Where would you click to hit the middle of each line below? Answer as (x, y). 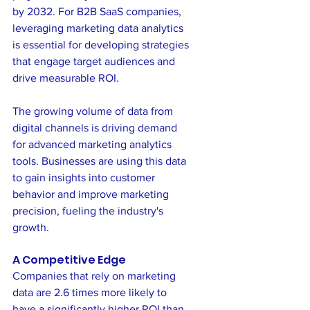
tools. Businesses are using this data (101, 161)
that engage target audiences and (95, 61)
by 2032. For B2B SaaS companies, (98, 11)
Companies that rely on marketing (95, 275)
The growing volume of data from (94, 111)
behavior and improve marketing (92, 194)
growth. (31, 227)
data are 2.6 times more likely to (91, 292)
